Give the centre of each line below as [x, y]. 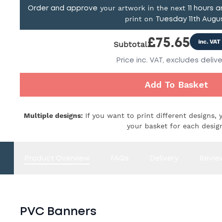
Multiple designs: [53, 115]
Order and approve [63, 8]
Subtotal [130, 45]
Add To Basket [176, 85]
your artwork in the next [143, 8]
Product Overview [57, 158]
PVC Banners [58, 211]
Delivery [164, 158]
